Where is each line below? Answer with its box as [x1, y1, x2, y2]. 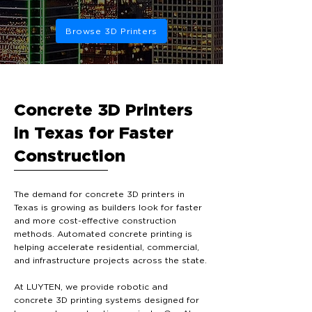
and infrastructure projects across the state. [14, 256, 207, 265]
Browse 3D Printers [65, 26, 157, 36]
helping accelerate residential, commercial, [14, 243, 199, 251]
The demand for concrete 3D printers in [14, 190, 185, 198]
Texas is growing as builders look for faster [14, 203, 202, 212]
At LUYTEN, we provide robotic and [14, 283, 168, 291]
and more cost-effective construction [14, 217, 176, 225]
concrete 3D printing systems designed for [14, 296, 199, 304]
